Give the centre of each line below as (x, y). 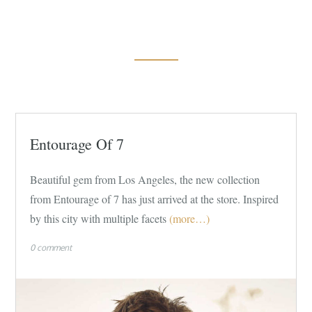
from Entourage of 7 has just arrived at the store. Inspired (155, 198)
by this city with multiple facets (99, 218)
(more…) (190, 218)
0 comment (51, 247)
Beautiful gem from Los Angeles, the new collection (145, 179)
